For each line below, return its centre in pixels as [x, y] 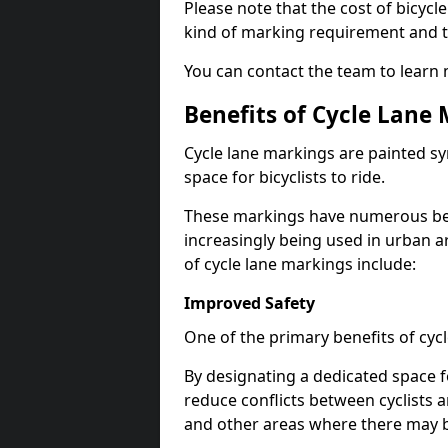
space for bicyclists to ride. [284, 177]
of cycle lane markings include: [300, 264]
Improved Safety [249, 303]
